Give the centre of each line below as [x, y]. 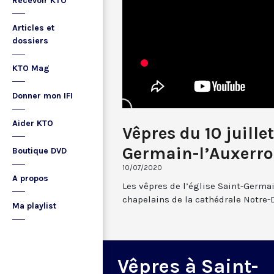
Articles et [33, 28]
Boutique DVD [39, 151]
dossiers [30, 41]
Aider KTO [33, 123]
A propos [30, 178]
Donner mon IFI [43, 96]
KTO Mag [31, 68]
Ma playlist [34, 206]
